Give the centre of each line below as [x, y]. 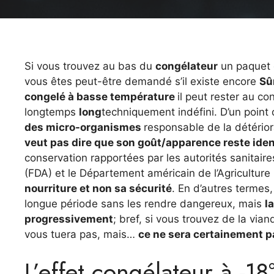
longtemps [52, 112]
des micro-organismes [84, 127]
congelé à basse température [101, 96]
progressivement [69, 219]
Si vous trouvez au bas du [90, 66]
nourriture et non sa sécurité [98, 188]
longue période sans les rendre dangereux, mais [145, 203]
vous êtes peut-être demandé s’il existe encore [142, 81]
